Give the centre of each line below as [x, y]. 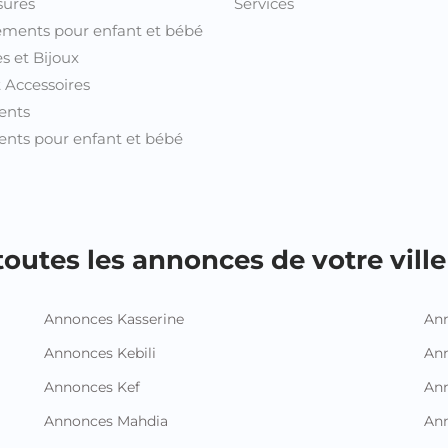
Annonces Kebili [99, 352]
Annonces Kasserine [113, 318]
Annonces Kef [91, 386]
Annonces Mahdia [105, 420]
